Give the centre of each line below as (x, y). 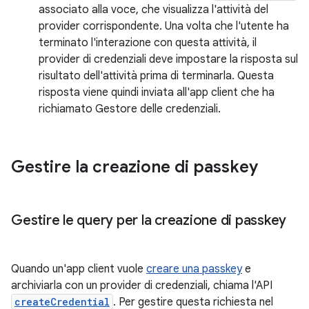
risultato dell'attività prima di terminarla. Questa (156, 76)
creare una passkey (194, 269)
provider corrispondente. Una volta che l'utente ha (164, 26)
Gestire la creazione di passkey (134, 167)
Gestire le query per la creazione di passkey (149, 220)
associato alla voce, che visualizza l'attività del (153, 10)
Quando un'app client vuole (79, 269)
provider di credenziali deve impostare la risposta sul (168, 59)
